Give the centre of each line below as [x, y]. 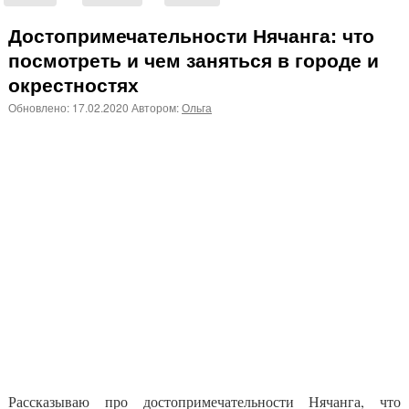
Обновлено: [40, 107]
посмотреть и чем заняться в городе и [194, 59]
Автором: [157, 107]
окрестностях [73, 84]
